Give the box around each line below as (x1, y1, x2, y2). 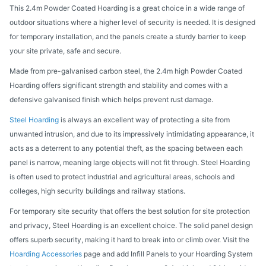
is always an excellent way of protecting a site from (59, 115, 230, 125)
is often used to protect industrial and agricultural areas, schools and (9, 172, 235, 182)
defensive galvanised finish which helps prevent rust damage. (9, 95, 213, 104)
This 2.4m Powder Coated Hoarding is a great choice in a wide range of (9, 4, 245, 13)
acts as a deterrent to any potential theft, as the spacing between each (9, 144, 243, 153)
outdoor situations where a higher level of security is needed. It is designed (9, 18, 255, 27)
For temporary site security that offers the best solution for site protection (9, 207, 250, 216)
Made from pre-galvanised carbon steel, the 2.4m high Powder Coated (9, 66, 242, 76)
